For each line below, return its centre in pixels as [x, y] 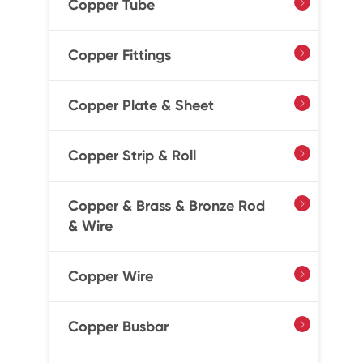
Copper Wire [110, 276]
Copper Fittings [119, 55]
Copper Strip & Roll [132, 156]
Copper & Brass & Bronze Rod [166, 206]
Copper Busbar [118, 327]
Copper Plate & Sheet [141, 105]
